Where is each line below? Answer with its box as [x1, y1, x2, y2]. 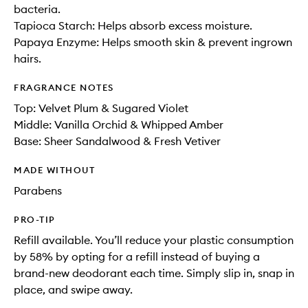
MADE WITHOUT [14, 164, 95, 175]
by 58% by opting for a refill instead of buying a [14, 250, 260, 263]
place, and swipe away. [14, 283, 133, 296]
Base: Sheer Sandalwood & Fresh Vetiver [14, 134, 221, 148]
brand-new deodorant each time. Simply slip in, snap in [14, 266, 294, 280]
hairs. [14, 52, 41, 65]
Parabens [14, 184, 62, 197]
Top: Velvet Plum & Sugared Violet [14, 101, 188, 115]
